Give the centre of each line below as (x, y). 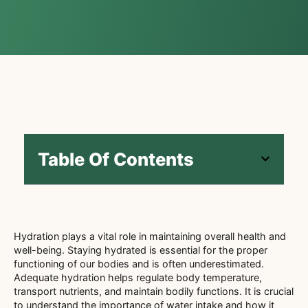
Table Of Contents (116, 159)
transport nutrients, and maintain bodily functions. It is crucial (154, 291)
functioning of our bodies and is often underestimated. (139, 263)
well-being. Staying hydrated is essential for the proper (141, 250)
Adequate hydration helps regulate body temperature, (138, 277)
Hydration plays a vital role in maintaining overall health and (150, 236)
